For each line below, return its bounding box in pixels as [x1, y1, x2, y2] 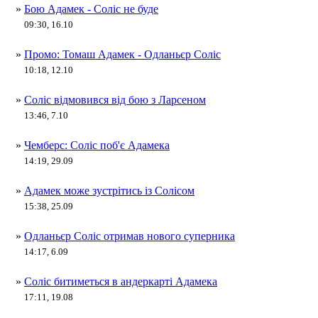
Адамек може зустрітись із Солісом [24, 185, 194, 197]
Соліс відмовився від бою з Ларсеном [24, 94, 206, 106]
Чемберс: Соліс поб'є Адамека [24, 139, 170, 151]
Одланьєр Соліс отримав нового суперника [24, 230, 235, 242]
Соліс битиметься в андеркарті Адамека [24, 275, 217, 287]
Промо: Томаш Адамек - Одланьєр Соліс [24, 48, 221, 60]
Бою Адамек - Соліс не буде [24, 3, 158, 15]
